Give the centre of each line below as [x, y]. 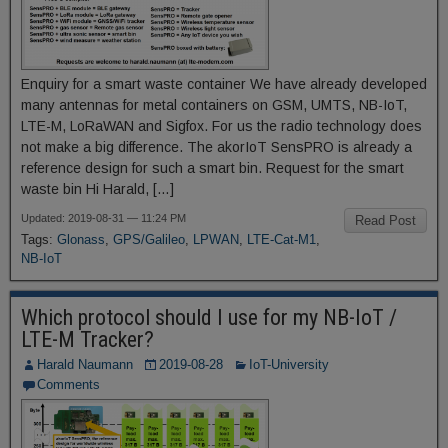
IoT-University [289, 364]
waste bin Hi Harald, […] [97, 189]
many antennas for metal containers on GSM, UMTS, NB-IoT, [214, 105]
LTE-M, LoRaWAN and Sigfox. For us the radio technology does [221, 126]
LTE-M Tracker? [87, 339]
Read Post [385, 220]
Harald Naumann [85, 364]
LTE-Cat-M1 [281, 239]
